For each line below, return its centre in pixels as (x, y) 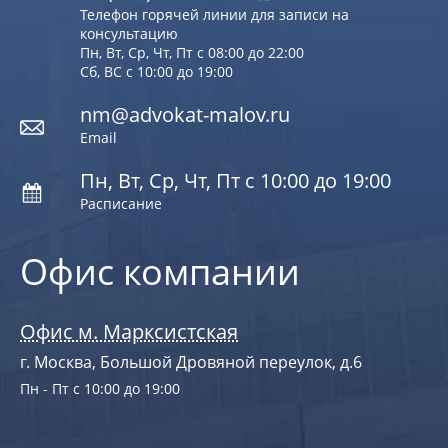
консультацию (129, 34)
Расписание (121, 204)
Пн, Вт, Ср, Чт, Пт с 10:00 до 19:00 (235, 181)
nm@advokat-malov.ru (185, 115)
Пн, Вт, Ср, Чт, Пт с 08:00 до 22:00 (192, 53)
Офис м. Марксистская (129, 332)
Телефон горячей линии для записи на (214, 15)
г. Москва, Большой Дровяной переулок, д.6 (191, 362)
